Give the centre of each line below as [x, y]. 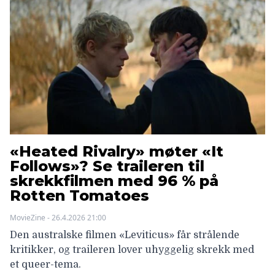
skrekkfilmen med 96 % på [114, 180]
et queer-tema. [45, 264]
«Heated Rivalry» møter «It [117, 151]
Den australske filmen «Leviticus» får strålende [125, 235]
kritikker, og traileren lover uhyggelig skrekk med [132, 250]
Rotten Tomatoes [79, 195]
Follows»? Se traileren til [107, 166]
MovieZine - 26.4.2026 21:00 [58, 217]
